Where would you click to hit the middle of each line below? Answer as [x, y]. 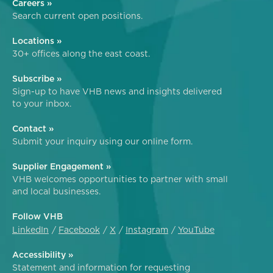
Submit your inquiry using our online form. [102, 142]
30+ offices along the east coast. [81, 54]
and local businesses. [56, 192]
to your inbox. [42, 104]
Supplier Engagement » [62, 167]
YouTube [196, 230]
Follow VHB [37, 217]
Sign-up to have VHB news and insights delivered [117, 92]
